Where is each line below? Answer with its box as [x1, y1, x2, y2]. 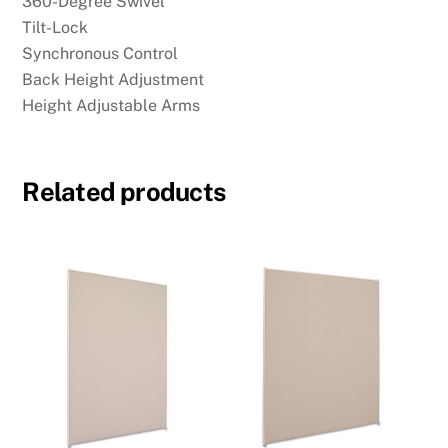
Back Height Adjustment [22, 69, 205, 89]
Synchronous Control [22, 43, 179, 63]
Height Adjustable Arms [22, 95, 201, 115]
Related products [22, 177, 226, 208]
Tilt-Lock [22, 17, 89, 37]
